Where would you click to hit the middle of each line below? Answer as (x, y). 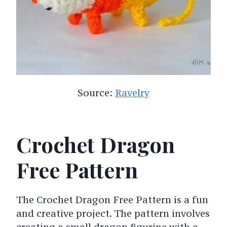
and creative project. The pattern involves (113, 213)
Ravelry (132, 92)
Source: (96, 92)
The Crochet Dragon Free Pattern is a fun (112, 199)
